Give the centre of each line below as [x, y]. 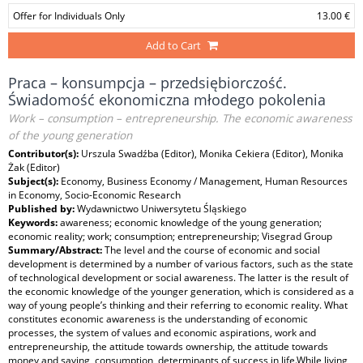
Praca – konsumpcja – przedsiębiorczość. [147, 83]
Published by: [43, 209]
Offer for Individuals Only [69, 16]
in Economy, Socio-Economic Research [94, 195]
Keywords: [34, 222]
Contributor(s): [45, 154]
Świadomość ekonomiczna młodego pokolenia [167, 100]
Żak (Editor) [34, 167]
